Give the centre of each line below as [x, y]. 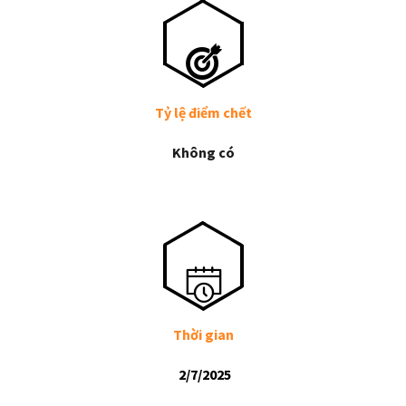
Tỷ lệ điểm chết [203, 112]
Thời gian [203, 335]
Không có [203, 152]
